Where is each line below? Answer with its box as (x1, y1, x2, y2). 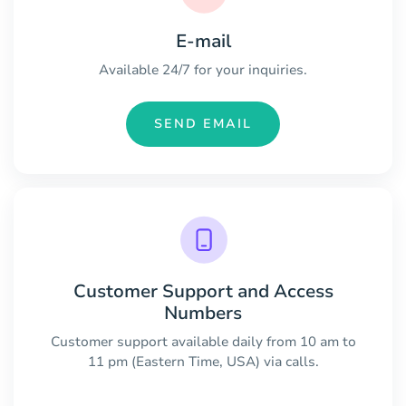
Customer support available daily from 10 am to (50, 332, 356, 351)
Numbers (164, 300, 242, 325)
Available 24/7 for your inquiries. (99, 60, 307, 79)
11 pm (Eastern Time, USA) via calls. (87, 352, 319, 371)
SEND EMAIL (154, 115, 252, 133)
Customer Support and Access (72, 278, 333, 304)
